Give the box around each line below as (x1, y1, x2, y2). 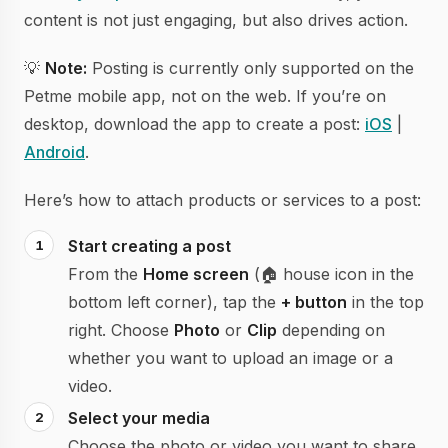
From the (68, 264, 143, 284)
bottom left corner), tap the (68, 292, 281, 312)
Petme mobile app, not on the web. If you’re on (24, 86, 386, 106)
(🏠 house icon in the (249, 264, 414, 284)
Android (24, 142, 85, 162)
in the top (347, 292, 424, 312)
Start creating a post (68, 236, 231, 256)
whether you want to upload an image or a (68, 348, 393, 368)
